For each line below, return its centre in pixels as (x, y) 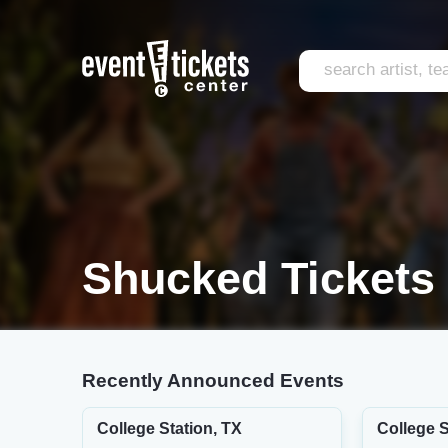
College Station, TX (169, 428)
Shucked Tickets (258, 278)
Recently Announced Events (213, 380)
